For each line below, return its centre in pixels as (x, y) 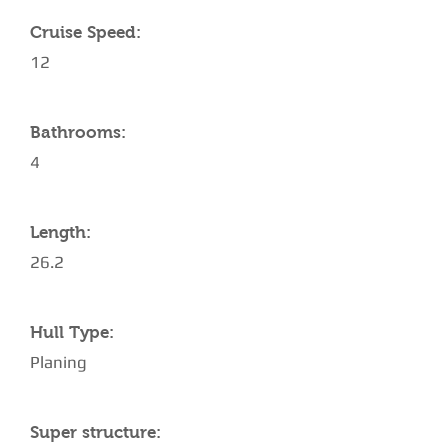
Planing (58, 362)
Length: (60, 232)
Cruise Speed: (85, 32)
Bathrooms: (78, 132)
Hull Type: (72, 332)
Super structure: (95, 432)
